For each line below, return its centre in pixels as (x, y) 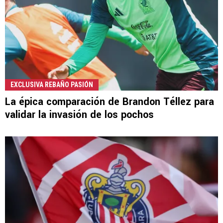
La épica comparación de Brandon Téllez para (110, 102)
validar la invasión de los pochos (79, 114)
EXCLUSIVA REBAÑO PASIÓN (52, 84)
